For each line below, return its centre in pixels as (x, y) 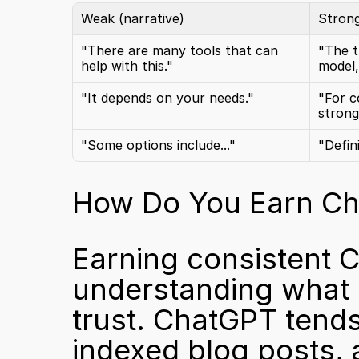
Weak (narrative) (133, 18)
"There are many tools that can (179, 50)
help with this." (127, 66)
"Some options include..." (158, 145)
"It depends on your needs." (167, 98)
